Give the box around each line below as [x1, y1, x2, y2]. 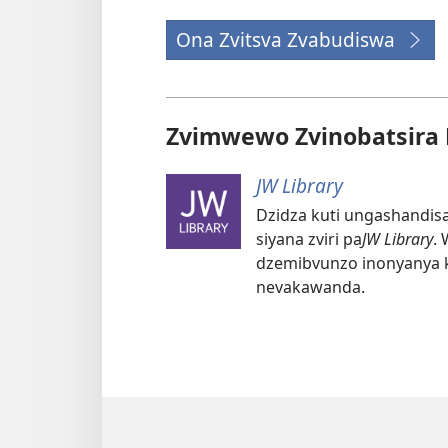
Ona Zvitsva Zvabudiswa [176, 26, 395, 54]
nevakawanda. [256, 275, 365, 298]
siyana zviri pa [256, 227, 362, 250]
